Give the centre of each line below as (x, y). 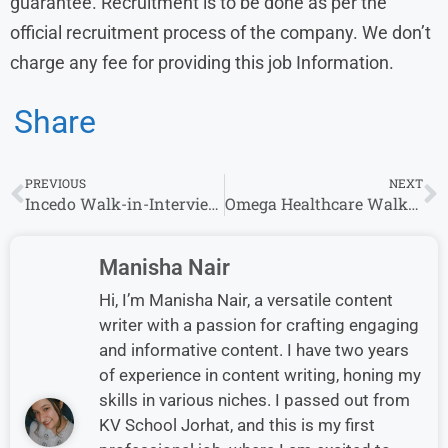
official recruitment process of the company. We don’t (220, 32)
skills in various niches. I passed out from (254, 399)
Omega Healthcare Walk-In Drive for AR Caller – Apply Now (413, 203)
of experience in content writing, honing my (260, 374)
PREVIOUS (55, 182)
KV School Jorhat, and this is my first (237, 424)
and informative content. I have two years (254, 349)
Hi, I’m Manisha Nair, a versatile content (246, 299)
